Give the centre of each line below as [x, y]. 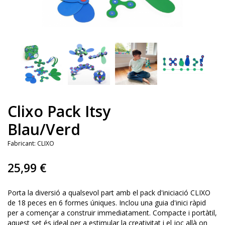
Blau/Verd [44, 130]
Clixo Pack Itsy [59, 111]
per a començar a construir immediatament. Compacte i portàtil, [112, 213]
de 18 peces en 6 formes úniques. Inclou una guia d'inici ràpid [107, 203]
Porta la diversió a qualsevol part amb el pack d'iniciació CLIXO [109, 193]
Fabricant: [22, 144]
